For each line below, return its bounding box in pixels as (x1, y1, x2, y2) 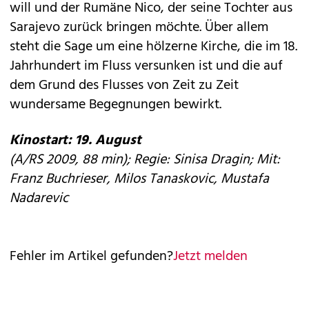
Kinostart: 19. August (10, 130, 141, 152)
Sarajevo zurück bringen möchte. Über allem (10, 17, 268, 39)
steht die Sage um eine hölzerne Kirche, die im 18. (10, 36, 297, 58)
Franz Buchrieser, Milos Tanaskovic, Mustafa (10, 168, 269, 190)
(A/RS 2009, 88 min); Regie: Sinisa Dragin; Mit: (10, 149, 280, 171)
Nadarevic (10, 188, 68, 210)
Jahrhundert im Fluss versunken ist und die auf (10, 55, 283, 77)
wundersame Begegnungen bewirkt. (10, 94, 221, 116)
